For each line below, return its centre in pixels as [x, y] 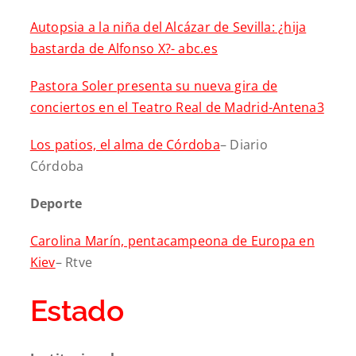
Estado [77, 310]
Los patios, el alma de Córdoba [125, 144]
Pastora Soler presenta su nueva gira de [154, 85]
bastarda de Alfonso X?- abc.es [124, 48]
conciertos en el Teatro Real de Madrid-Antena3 [177, 107]
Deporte [56, 203]
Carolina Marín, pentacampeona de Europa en [172, 240]
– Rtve [74, 262]
